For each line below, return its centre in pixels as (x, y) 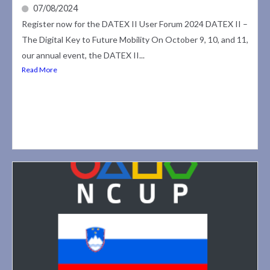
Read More (39, 70)
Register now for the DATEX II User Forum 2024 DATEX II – (135, 24)
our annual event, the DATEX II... (83, 55)
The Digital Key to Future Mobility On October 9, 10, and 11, (135, 40)
